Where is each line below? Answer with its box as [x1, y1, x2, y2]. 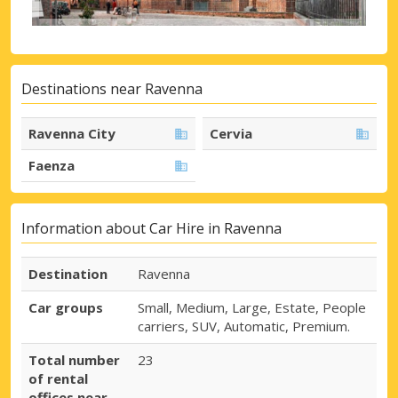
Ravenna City [28, 124, 115, 143]
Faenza [28, 156, 75, 175]
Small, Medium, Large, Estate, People [138, 298, 366, 317]
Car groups [28, 298, 103, 317]
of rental [28, 370, 88, 388]
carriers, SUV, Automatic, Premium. [138, 317, 350, 336]
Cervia [210, 124, 252, 143]
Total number [28, 351, 120, 370]
